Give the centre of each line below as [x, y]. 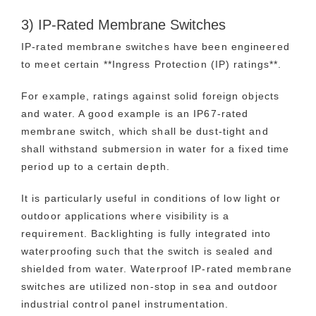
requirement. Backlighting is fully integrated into [146, 233]
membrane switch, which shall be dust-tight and [145, 131]
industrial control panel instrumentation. [125, 304]
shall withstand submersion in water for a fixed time [156, 148]
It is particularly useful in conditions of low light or [151, 198]
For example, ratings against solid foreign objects [151, 96]
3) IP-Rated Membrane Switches [123, 24]
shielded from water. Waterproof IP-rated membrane [157, 268]
